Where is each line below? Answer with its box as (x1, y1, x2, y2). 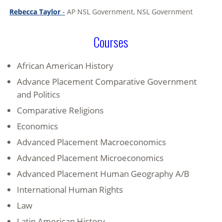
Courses (94, 33, 128, 52)
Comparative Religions (17, 105, 104, 116)
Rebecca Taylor (9, 7, 63, 17)
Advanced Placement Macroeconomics (17, 136, 166, 148)
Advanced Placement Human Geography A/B (17, 168, 190, 180)
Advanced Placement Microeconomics (17, 152, 164, 164)
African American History (17, 60, 114, 72)
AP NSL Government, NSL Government (65, 7, 193, 17)
